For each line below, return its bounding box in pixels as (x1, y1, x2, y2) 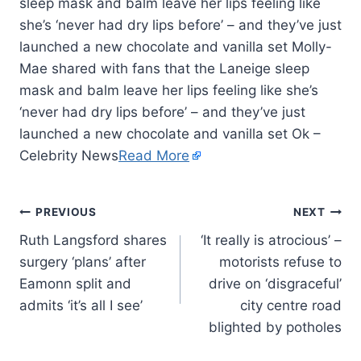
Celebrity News (19, 147, 118, 164)
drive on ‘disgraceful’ (209, 275, 342, 292)
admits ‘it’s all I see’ (19, 297, 143, 313)
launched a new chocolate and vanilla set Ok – (19, 125, 321, 142)
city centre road (240, 297, 342, 313)
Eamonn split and (19, 275, 131, 292)
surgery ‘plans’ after (19, 253, 146, 270)
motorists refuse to (219, 253, 342, 270)
